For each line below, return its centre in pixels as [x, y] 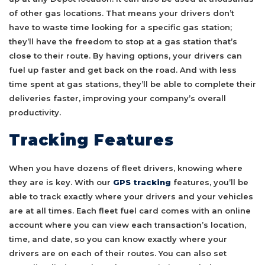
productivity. [35, 112]
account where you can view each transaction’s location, [127, 225]
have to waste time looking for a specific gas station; [120, 27]
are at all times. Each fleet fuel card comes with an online [130, 211]
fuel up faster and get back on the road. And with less [123, 70]
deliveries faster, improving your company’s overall [117, 98]
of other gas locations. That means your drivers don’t [122, 13]
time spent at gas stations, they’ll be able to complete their [132, 84]
